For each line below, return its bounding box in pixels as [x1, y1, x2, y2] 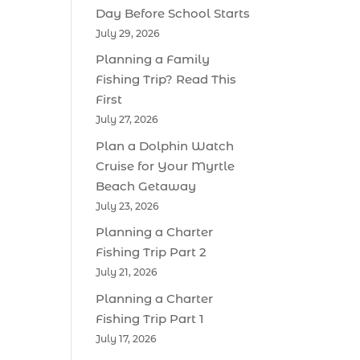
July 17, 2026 [96, 332, 157, 345]
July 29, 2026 [96, 27, 161, 39]
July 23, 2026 [96, 199, 160, 212]
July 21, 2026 [96, 266, 158, 278]
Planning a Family [96, 51, 211, 67]
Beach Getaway [96, 178, 197, 194]
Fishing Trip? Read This [96, 72, 237, 87]
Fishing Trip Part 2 [96, 244, 207, 260]
